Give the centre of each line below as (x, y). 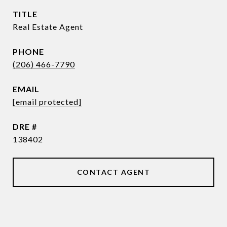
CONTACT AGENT (113, 172)
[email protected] (47, 102)
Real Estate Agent (48, 27)
